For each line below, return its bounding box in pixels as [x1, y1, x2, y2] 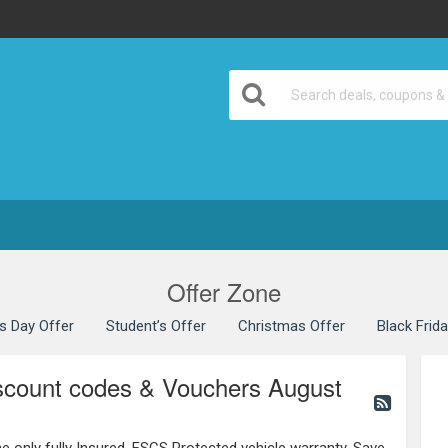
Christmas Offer [238, 317, 345, 336]
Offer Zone [167, 274, 281, 309]
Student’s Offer [106, 317, 206, 336]
